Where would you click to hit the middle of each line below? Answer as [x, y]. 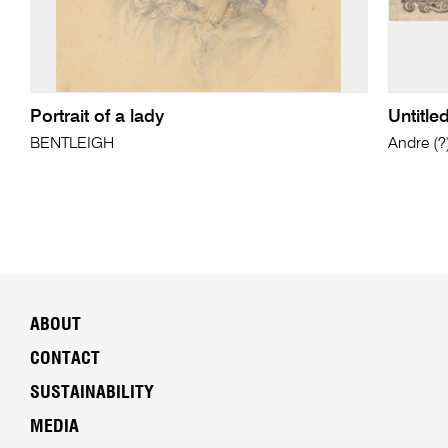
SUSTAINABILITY [91, 393]
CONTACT [64, 359]
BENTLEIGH [71, 144]
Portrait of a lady [96, 117]
